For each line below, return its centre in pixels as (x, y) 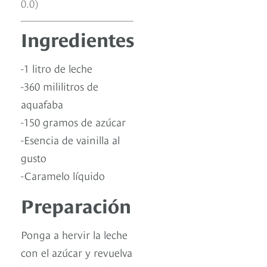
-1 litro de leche (57, 67)
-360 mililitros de (60, 85)
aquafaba (42, 103)
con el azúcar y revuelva (77, 252)
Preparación (76, 204)
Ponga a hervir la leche (74, 234)
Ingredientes (78, 38)
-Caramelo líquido (63, 175)
